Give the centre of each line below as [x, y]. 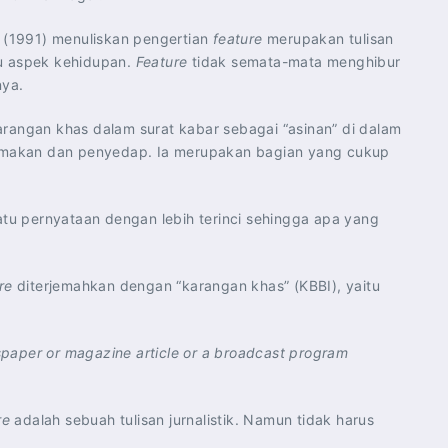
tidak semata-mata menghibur [294, 61]
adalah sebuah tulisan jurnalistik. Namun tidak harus [192, 419]
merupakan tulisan [328, 38]
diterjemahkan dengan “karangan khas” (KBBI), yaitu [196, 285]
